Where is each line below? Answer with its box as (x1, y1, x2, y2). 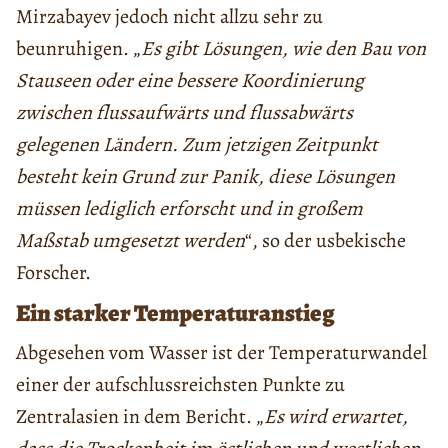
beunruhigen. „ (16, 34, 141, 62)
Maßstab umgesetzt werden (16, 226, 245, 254)
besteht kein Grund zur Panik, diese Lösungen (16, 162, 395, 190)
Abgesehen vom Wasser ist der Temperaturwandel (16, 338, 427, 366)
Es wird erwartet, (264, 402, 408, 430)
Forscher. (16, 258, 91, 286)
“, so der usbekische (245, 226, 406, 254)
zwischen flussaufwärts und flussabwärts (16, 98, 353, 126)
